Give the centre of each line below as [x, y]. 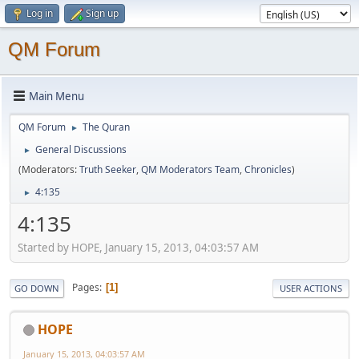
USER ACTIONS [311, 288]
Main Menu [56, 96]
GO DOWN [37, 288]
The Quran [106, 127]
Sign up [102, 13]
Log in [40, 13]
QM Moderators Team [190, 169]
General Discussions [81, 149]
